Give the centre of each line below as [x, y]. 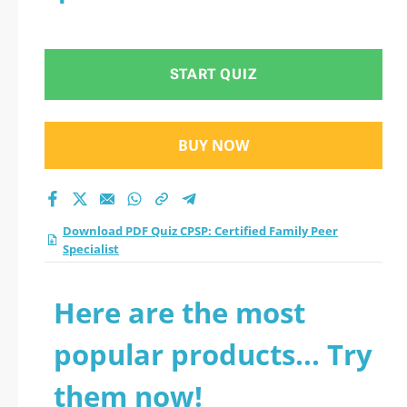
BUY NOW [213, 145]
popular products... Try [213, 354]
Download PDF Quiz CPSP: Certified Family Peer [200, 231]
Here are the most [179, 313]
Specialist [91, 249]
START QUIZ [213, 74]
